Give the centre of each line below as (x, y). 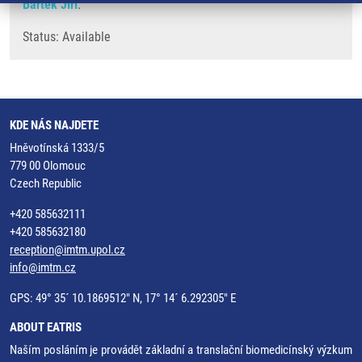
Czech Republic (46, 183)
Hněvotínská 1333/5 (57, 148)
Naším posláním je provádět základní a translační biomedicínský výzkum (181, 350)
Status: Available (67, 37)
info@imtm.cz (43, 267)
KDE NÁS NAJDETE (54, 125)
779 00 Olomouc (48, 166)
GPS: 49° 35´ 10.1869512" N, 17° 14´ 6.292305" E (123, 298)
